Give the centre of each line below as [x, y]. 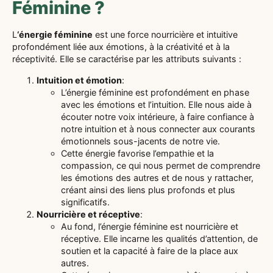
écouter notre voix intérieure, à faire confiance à [158, 116]
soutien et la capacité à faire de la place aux [150, 250]
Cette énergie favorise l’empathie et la [137, 153]
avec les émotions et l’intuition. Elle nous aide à [156, 104]
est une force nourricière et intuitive [165, 35]
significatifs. [85, 202]
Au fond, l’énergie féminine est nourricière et [150, 226]
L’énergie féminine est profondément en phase [155, 92]
